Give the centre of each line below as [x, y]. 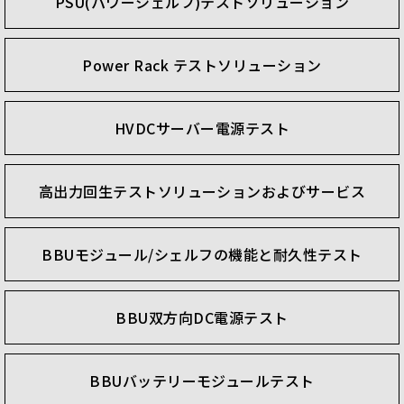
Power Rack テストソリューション [202, 64]
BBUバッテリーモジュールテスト [202, 380]
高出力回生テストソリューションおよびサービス [202, 191]
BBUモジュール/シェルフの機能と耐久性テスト [202, 254]
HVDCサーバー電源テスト [202, 128]
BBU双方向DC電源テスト [202, 317]
